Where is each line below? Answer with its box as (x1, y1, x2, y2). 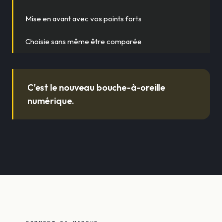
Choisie (25, 36, 51, 46)
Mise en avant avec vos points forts (25, 13, 142, 23)
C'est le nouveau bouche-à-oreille (27, 81, 166, 93)
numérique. (27, 95, 75, 107)
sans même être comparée (51, 36, 142, 46)
